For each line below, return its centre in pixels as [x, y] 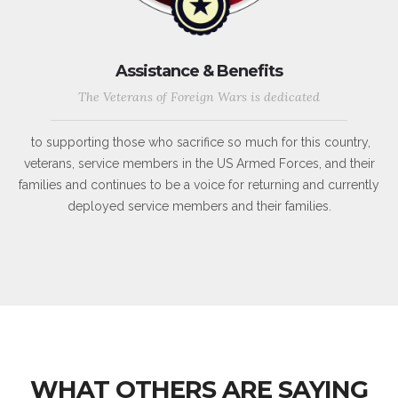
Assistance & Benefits [199, 72]
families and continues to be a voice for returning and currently [199, 185]
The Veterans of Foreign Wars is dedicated [199, 97]
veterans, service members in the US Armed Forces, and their [199, 164]
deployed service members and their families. [199, 207]
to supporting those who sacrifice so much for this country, [199, 143]
